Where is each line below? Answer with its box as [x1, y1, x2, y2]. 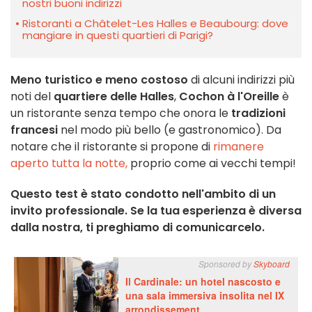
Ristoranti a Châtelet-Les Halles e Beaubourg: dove [22, 15, 288, 31]
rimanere [213, 138, 264, 155]
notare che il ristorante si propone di [10, 138, 213, 155]
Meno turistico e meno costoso [10, 71, 188, 88]
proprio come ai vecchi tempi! [127, 155, 296, 171]
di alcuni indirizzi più [188, 71, 295, 88]
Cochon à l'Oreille [179, 88, 279, 104]
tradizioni [231, 104, 286, 121]
